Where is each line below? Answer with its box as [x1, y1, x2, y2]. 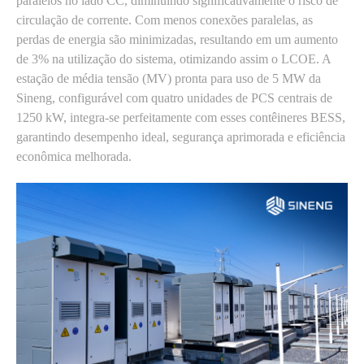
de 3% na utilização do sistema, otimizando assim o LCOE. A [16, 52, 331, 66]
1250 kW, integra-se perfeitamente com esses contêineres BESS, [16, 110, 345, 124]
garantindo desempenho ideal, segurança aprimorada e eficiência [16, 130, 345, 144]
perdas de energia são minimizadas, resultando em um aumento [16, 32, 338, 46]
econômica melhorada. [16, 149, 132, 163]
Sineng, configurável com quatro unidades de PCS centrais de [16, 91, 332, 105]
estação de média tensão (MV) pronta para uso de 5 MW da [16, 71, 321, 85]
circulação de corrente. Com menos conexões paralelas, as [16, 13, 313, 27]
